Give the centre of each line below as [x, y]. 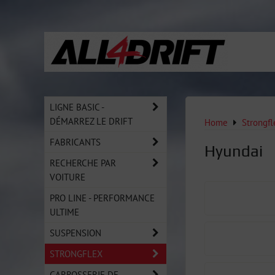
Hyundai [234, 151]
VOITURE [68, 177]
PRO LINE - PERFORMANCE [102, 198]
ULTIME [64, 212]
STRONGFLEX [76, 254]
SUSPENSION [76, 233]
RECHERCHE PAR [83, 163]
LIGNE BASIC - [77, 107]
